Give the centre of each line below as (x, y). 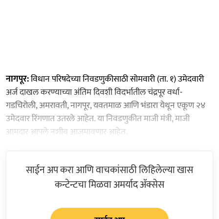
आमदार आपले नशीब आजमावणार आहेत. (67, 132)
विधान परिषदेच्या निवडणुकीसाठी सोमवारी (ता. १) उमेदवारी (116, 79)
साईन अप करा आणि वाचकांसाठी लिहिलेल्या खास (109, 170)
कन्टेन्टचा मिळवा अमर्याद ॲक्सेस (109, 185)
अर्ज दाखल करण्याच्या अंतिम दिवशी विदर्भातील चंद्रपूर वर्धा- (94, 92)
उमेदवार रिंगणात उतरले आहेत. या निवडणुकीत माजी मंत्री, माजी (98, 119)
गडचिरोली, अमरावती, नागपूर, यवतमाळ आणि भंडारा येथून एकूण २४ (106, 105)
